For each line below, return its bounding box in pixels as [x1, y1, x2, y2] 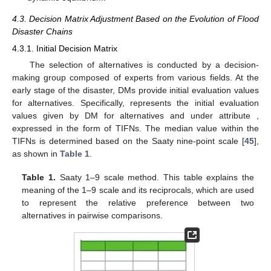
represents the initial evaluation [130, 98, 259, 108]
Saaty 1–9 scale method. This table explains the [55, 172, 254, 182]
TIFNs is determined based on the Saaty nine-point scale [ [12, 136, 244, 146]
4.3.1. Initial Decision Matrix [12, 44, 117, 54]
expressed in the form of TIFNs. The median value [12, 123, 221, 134]
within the [221, 123, 259, 134]
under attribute [191, 111, 257, 121]
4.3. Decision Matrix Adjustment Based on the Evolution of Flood [12, 14, 259, 24]
